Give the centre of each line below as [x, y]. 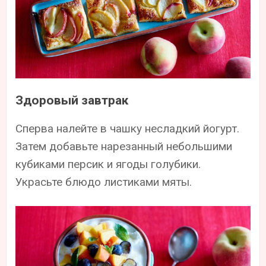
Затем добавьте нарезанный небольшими [124, 146]
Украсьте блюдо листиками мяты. [104, 182]
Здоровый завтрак [72, 100]
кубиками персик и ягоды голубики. [108, 164]
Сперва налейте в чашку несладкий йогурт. [128, 128]
